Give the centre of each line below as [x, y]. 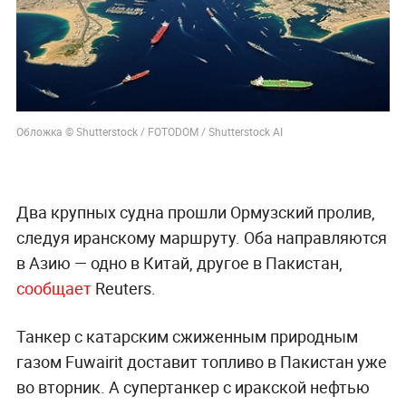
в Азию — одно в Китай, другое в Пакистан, [179, 262]
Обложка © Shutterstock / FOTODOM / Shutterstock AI [149, 131]
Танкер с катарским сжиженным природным [187, 336]
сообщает [55, 288]
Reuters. [125, 288]
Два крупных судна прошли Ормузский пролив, [195, 212]
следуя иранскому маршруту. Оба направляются [201, 237]
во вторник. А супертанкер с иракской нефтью [193, 387]
